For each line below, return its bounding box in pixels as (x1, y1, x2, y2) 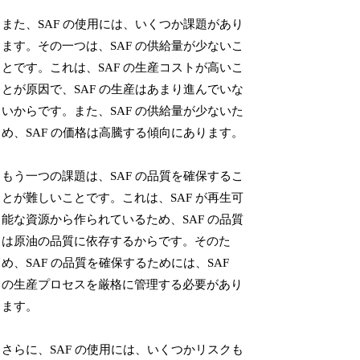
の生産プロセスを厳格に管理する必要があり (2, 277, 243, 291)
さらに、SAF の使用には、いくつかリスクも (2, 342, 244, 356)
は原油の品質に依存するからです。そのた (2, 234, 231, 247)
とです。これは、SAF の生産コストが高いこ (2, 60, 244, 74)
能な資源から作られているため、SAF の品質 (2, 212, 244, 226)
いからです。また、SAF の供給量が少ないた (2, 104, 244, 117)
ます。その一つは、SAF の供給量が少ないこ (2, 39, 244, 52)
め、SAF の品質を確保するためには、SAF (2, 256, 230, 269)
